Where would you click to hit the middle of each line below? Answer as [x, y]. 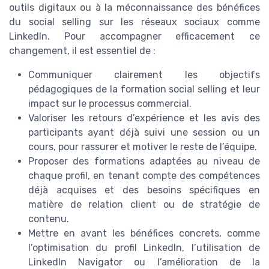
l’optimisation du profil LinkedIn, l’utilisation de [144, 247]
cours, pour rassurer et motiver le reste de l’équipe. [143, 147]
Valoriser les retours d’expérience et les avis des [144, 118]
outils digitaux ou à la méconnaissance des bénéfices [134, 7]
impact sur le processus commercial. [110, 103]
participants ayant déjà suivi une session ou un [144, 132]
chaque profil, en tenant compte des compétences [144, 175]
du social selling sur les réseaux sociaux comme [134, 22]
